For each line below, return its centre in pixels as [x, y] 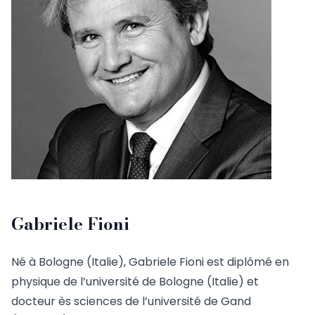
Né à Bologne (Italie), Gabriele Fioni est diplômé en [150, 262]
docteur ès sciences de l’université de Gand [131, 302]
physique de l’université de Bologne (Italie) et [135, 282]
